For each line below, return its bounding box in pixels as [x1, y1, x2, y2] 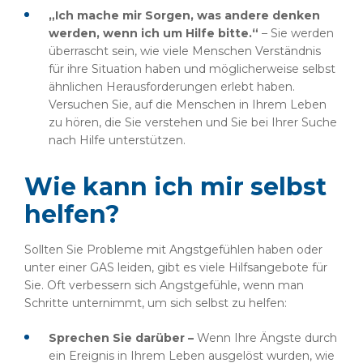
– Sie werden [262, 26, 334, 41]
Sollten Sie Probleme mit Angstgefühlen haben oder [24, 242, 322, 257]
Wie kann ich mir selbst [24, 172, 327, 202]
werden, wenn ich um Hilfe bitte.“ [49, 26, 262, 41]
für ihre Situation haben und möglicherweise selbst [49, 62, 335, 76]
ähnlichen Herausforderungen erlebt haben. [49, 79, 295, 94]
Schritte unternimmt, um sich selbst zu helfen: [24, 296, 287, 310]
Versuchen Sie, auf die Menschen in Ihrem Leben [49, 97, 327, 112]
